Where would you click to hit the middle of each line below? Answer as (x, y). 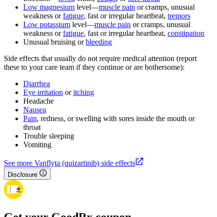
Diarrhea (37, 84)
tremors (179, 16)
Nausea (35, 110)
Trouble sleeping (49, 136)
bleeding (99, 42)
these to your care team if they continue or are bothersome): (94, 67)
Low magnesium (49, 7)
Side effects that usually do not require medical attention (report (100, 59)
